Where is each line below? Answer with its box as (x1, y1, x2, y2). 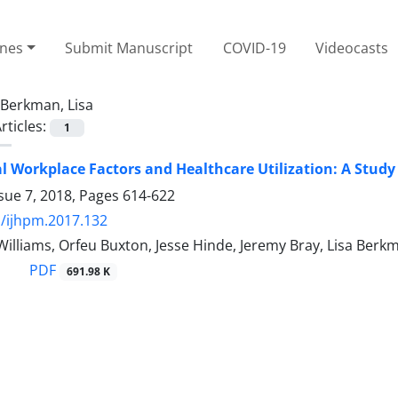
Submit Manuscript (65, 37, 194, 58)
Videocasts (315, 37, 389, 58)
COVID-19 (222, 37, 286, 58)
